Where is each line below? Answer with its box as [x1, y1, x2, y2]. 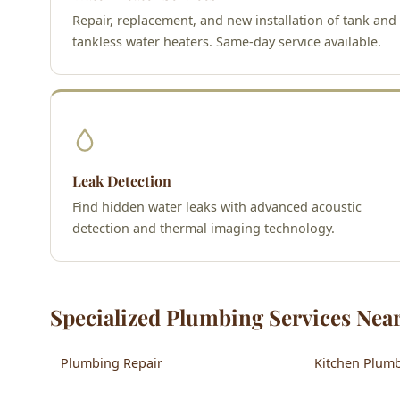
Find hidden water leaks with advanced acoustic [72, 197, 362, 215]
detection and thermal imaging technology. [72, 219, 335, 237]
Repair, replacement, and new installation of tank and [72, 11, 396, 29]
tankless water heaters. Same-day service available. [72, 32, 381, 50]
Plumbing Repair [61, 354, 162, 371]
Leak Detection [72, 171, 171, 190]
